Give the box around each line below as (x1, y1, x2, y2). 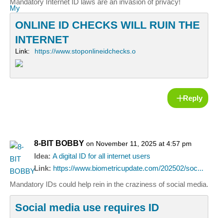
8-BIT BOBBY (34, 139, 84, 148)
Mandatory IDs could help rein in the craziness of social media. (10, 180, 208, 189)
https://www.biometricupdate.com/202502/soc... (53, 164, 203, 173)
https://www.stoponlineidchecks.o (35, 47, 136, 55)
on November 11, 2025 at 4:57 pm (86, 140, 192, 148)
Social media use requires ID (15, 201, 159, 214)
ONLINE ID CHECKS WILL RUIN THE (15, 19, 200, 32)
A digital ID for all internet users (53, 152, 150, 161)
